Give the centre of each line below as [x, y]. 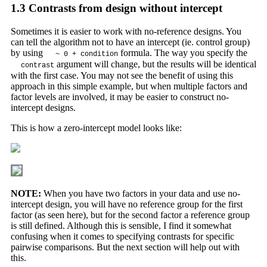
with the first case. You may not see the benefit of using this [122, 75]
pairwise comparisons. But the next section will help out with [125, 247]
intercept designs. [43, 107]
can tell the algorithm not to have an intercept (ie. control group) [130, 42]
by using [28, 52]
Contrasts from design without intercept [124, 8]
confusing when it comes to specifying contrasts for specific [122, 236]
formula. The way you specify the [182, 52]
